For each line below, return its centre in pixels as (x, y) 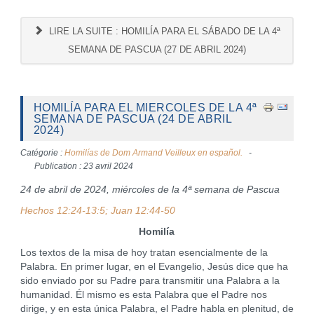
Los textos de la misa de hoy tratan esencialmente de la (144, 253)
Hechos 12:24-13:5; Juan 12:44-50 (97, 211)
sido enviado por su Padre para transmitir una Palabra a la (150, 281)
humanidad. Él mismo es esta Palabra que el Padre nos (143, 295)
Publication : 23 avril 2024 (84, 166)
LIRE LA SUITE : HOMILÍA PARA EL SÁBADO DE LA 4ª (163, 31)
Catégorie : (42, 153)
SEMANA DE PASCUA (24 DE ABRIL (132, 118)
